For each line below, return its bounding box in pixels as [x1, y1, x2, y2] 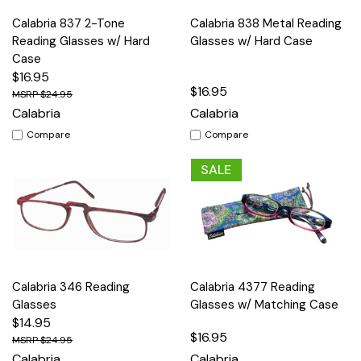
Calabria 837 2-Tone [12, 15, 125, 32]
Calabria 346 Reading [12, 279, 130, 296]
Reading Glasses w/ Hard [12, 33, 150, 50]
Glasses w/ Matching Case [190, 297, 338, 313]
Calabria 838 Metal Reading [190, 15, 342, 32]
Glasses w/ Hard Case [190, 33, 313, 50]
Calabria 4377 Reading [190, 279, 315, 296]
